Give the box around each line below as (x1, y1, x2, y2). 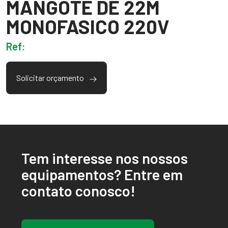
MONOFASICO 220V (6, 15, 169, 39)
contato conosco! (21, 182, 135, 200)
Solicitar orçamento (16, 73, 85, 83)
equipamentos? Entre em (21, 165, 183, 184)
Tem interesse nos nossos (21, 149, 188, 167)
